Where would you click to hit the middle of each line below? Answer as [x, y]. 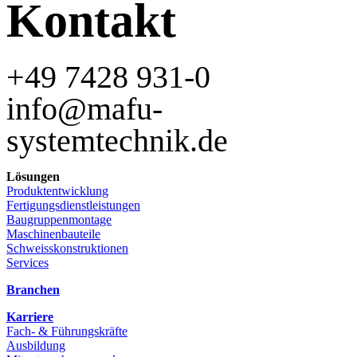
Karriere [30, 317]
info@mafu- [84, 109]
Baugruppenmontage [59, 220]
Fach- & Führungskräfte [67, 331]
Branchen [33, 290]
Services [27, 263]
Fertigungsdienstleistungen [73, 206]
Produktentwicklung [57, 191]
